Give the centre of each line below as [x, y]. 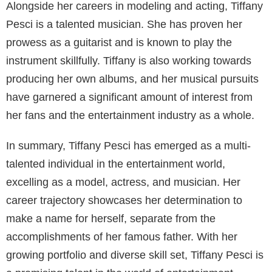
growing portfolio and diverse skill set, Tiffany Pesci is [135, 255]
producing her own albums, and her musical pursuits [132, 79]
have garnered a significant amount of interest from [129, 97]
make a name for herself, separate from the [111, 218]
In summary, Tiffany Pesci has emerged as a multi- [128, 145]
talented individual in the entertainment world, [116, 164]
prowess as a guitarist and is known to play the [119, 42]
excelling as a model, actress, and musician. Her [123, 182]
